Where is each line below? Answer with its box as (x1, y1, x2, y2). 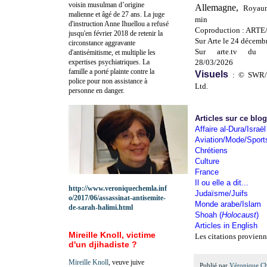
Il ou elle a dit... (195, 178, 249, 188)
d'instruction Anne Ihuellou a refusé (69, 19, 169, 28)
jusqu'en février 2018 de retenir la (69, 29, 163, 38)
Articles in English (195, 221, 257, 231)
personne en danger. (69, 86, 125, 95)
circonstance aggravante (69, 38, 135, 47)
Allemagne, (195, 2, 243, 13)
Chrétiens (195, 146, 228, 156)
